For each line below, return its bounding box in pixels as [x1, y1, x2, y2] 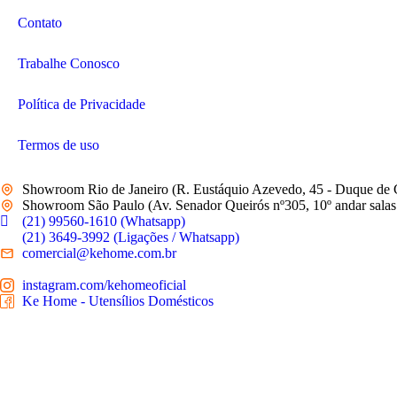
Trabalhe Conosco [18, 56, 120, 72]
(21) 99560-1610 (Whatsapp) [22, 214, 185, 230]
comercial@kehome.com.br [22, 245, 176, 261]
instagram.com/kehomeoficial [22, 277, 186, 293]
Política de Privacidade [18, 97, 145, 113]
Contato [18, 15, 62, 31]
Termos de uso [18, 137, 99, 153]
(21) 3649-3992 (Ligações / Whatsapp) [22, 230, 239, 245]
